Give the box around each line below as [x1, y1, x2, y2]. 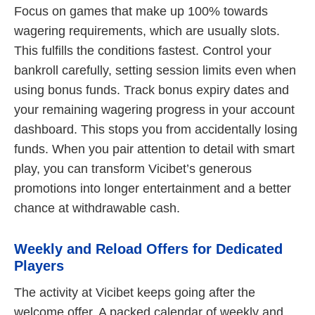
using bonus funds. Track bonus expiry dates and [14, 83, 289, 98]
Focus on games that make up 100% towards [14, 4, 268, 19]
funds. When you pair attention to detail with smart [14, 142, 295, 157]
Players [14, 258, 64, 274]
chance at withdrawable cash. [14, 201, 180, 216]
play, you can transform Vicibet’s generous [14, 162, 252, 176]
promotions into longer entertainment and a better [14, 181, 291, 196]
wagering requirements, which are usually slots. [14, 24, 280, 39]
